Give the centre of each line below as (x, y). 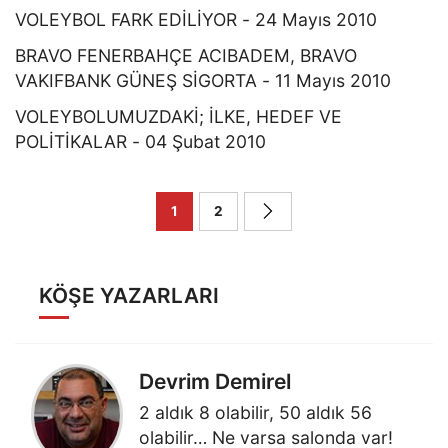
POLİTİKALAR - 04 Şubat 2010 (140, 141)
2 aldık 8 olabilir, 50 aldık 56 (255, 412)
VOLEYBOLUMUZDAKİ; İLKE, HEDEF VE (178, 116)
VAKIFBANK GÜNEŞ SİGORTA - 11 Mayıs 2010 (203, 80)
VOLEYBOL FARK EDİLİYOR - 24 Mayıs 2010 (196, 19)
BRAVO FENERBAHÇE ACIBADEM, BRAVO (186, 55)
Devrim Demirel (215, 381)
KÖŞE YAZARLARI (129, 295)
